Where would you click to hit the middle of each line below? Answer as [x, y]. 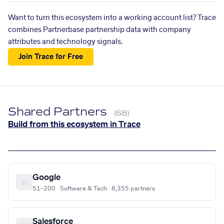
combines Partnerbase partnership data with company [99, 30]
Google [46, 178]
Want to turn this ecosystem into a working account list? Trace [112, 18]
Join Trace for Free [51, 57]
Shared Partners [59, 112]
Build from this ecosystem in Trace [74, 125]
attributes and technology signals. [65, 42]
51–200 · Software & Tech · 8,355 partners [94, 189]
